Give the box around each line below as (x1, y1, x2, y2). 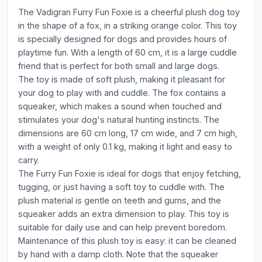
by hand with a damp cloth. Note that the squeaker (18, 249, 218, 259)
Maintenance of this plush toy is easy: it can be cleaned (18, 236, 236, 246)
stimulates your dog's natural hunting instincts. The (18, 115, 219, 125)
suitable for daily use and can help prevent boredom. (18, 222, 227, 232)
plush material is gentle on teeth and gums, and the (18, 195, 221, 205)
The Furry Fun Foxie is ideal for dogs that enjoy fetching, (18, 168, 241, 178)
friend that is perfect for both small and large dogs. (18, 61, 219, 71)
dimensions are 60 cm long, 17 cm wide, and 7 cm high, (18, 128, 237, 138)
